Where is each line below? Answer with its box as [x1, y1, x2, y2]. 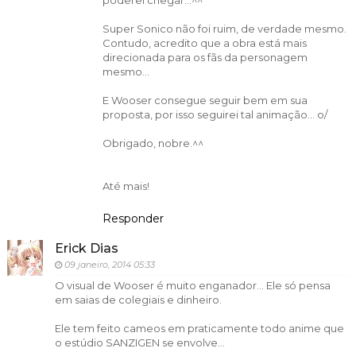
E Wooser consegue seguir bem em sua [102, 94, 308, 107]
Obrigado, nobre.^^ [102, 137, 203, 150]
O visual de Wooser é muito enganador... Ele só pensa [54, 278, 331, 292]
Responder [102, 211, 164, 226]
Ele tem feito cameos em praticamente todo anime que [54, 321, 344, 335]
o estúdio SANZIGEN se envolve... [54, 335, 225, 349]
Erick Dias [54, 240, 118, 256]
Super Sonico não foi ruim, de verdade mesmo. [102, 22, 346, 36]
